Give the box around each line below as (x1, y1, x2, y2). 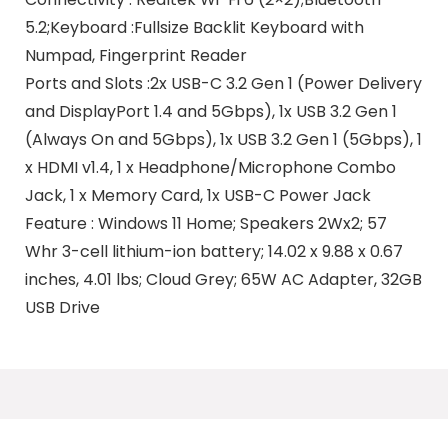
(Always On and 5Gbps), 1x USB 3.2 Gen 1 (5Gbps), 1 (24, 128, 422, 152)
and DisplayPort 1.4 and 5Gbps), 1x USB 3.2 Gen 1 (24, 100, 397, 124)
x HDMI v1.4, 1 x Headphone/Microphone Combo (24, 156, 396, 180)
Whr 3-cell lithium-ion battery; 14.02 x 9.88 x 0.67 (24, 240, 403, 264)
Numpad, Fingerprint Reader (24, 44, 247, 68)
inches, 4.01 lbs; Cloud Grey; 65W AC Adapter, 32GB (24, 268, 422, 292)
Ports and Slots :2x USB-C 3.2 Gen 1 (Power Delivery (24, 72, 422, 96)
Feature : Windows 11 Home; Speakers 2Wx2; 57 (24, 212, 387, 236)
